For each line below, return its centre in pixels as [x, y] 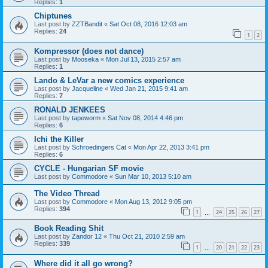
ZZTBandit [87, 24]
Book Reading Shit [69, 229]
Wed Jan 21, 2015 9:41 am [149, 88]
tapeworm [86, 118]
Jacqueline [87, 88]
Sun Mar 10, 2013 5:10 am [153, 176]
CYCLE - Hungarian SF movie [89, 168]
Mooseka [85, 59]
